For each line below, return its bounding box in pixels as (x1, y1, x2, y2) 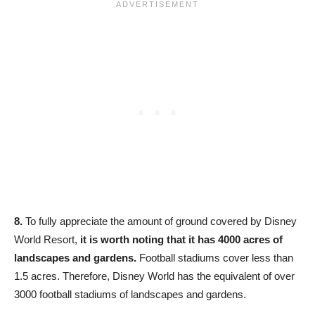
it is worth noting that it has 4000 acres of (80, 233, 283, 246)
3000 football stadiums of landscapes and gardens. (14, 288, 246, 301)
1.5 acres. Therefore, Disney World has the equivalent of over (14, 270, 295, 283)
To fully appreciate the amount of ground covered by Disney (22, 215, 297, 228)
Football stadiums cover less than (136, 252, 293, 264)
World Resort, (14, 233, 80, 246)
